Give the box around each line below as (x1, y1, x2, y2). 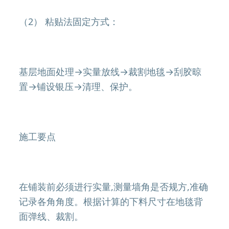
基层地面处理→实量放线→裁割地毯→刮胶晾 (19, 65, 202, 78)
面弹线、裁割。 (19, 210, 84, 222)
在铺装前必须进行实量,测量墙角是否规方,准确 (19, 180, 209, 193)
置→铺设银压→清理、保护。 (19, 80, 138, 93)
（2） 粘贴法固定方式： (19, 15, 119, 28)
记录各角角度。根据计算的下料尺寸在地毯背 (19, 195, 203, 208)
